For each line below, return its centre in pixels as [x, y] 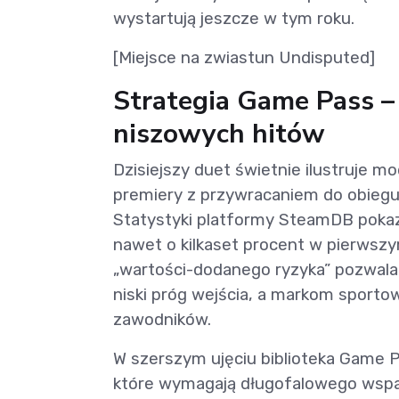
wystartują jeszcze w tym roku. [234, 19]
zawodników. [162, 320]
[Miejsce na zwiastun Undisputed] [244, 58]
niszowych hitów [219, 134]
